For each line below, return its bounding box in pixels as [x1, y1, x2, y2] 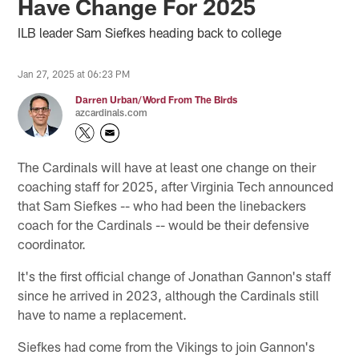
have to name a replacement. [18, 305, 188, 322]
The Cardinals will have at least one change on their [18, 158, 317, 175]
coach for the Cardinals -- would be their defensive [18, 216, 310, 232]
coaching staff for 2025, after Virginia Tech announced [18, 177, 334, 194]
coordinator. [18, 235, 87, 252]
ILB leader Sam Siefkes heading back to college [18, 24, 282, 40]
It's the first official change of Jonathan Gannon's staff [18, 267, 332, 284]
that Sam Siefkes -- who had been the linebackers [18, 196, 307, 213]
